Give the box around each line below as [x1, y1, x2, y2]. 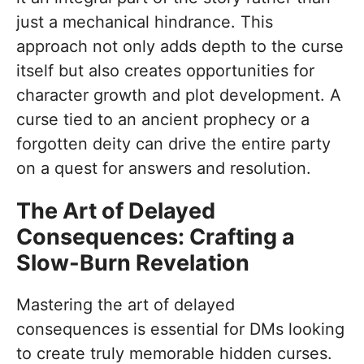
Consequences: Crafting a [16, 223, 295, 251]
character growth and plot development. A [16, 85, 341, 106]
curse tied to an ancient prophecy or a [16, 110, 310, 130]
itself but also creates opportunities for [16, 61, 314, 81]
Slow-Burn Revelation [16, 249, 249, 277]
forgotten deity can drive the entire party [16, 134, 331, 154]
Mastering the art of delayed [16, 295, 235, 315]
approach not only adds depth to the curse [16, 37, 344, 57]
